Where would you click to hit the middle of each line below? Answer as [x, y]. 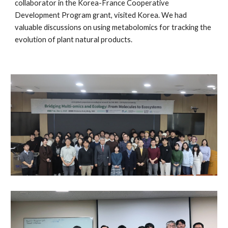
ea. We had [169, 15]
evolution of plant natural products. [74, 39]
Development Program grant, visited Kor [83, 15]
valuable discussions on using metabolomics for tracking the [113, 27]
